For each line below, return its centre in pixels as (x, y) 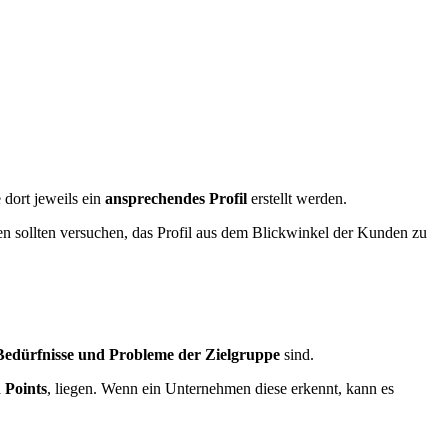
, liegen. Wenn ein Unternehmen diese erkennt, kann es (220, 388)
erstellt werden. (297, 199)
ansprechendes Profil (176, 199)
